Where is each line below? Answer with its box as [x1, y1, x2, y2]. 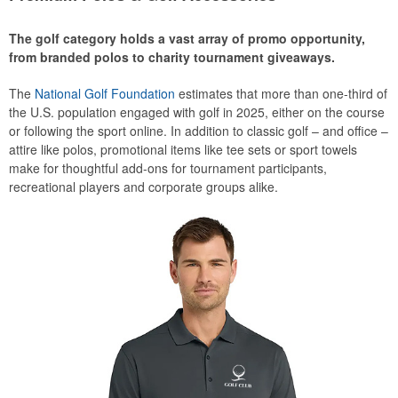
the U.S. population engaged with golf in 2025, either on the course [9, 103, 385, 121]
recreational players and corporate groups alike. [9, 178, 278, 195]
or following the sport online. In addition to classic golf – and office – [9, 122, 388, 139]
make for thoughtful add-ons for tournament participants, [9, 159, 327, 177]
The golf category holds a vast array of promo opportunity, [9, 29, 365, 47]
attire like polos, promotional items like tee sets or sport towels [9, 140, 357, 158]
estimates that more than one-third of [175, 84, 387, 102]
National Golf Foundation [35, 84, 175, 102]
